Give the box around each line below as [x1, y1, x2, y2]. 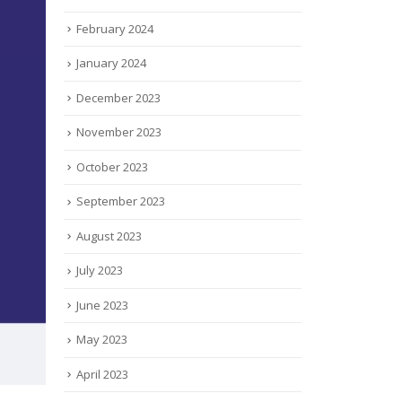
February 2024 [76, 20, 153, 37]
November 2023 [76, 124, 162, 141]
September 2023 [76, 193, 165, 210]
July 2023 [76, 262, 123, 279]
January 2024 [76, 55, 146, 72]
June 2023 [76, 296, 128, 313]
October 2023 [76, 158, 148, 175]
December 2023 [76, 89, 161, 106]
